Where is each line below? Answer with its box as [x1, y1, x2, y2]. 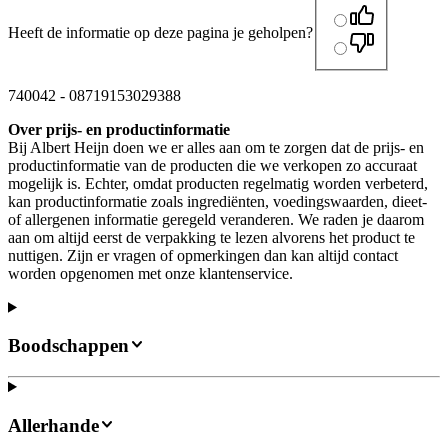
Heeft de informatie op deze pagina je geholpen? [8, 23, 313, 41]
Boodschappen [8, 335, 129, 357]
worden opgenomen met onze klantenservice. [8, 264, 293, 282]
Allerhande [8, 414, 99, 436]
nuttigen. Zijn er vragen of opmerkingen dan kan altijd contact [8, 246, 398, 264]
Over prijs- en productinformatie [8, 120, 230, 138]
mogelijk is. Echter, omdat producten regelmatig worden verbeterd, [8, 174, 428, 192]
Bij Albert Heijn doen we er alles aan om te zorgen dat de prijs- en [8, 138, 424, 156]
